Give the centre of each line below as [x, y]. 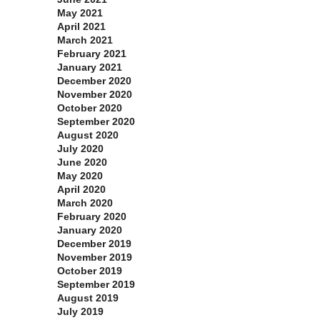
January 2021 [90, 67]
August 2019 [88, 298]
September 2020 [96, 122]
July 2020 [80, 149]
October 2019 [90, 271]
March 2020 [85, 203]
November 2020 [95, 95]
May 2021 [80, 13]
